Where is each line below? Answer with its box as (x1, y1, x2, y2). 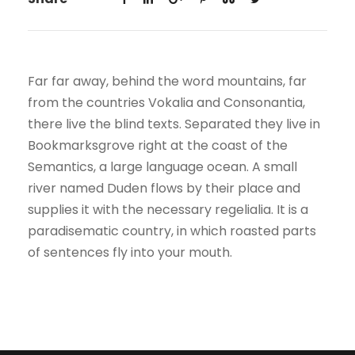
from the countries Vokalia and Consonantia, (28, 94, 305, 113)
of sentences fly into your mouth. (28, 243, 232, 262)
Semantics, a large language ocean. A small (28, 158, 297, 177)
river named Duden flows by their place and (28, 179, 300, 198)
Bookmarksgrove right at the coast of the (28, 136, 288, 155)
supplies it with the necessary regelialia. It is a (28, 200, 308, 219)
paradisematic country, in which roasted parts (28, 222, 316, 241)
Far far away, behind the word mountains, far (28, 72, 307, 91)
